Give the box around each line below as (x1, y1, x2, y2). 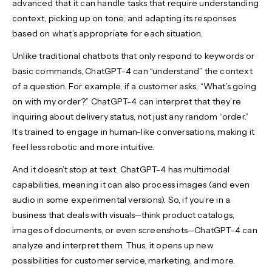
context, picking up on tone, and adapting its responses (12, 13, 237, 24)
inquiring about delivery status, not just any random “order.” (12, 111, 249, 123)
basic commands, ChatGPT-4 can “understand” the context (12, 66, 253, 77)
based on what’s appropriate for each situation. (12, 28, 205, 39)
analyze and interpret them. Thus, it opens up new (12, 240, 214, 251)
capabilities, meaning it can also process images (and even (12, 179, 250, 191)
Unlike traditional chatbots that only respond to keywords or (12, 50, 255, 62)
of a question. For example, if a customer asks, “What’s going (12, 81, 257, 92)
